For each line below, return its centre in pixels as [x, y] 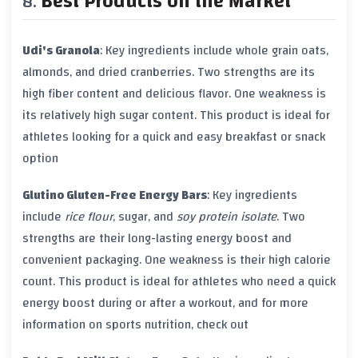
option [40, 158]
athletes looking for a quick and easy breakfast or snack [174, 136]
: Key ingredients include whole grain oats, [214, 50]
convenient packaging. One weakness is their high [158, 260]
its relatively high [71, 115]
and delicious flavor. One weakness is [223, 93]
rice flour [89, 217]
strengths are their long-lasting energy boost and [157, 238]
